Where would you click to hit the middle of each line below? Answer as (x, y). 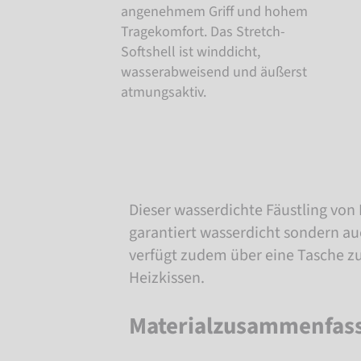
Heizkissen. (167, 278)
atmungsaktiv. (164, 92)
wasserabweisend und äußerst (214, 72)
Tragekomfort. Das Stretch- (203, 31)
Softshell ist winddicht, (191, 52)
